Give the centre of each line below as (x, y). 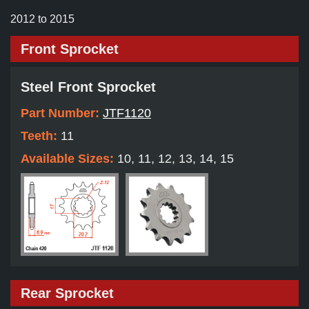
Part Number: (62, 113)
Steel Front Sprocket (88, 87)
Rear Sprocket (67, 293)
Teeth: (41, 136)
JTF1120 (127, 113)
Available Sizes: (69, 159)
